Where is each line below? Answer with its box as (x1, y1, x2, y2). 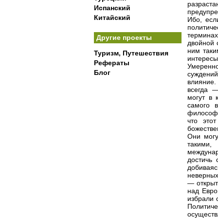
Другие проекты (96, 34, 152, 41)
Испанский (94, 4, 130, 12)
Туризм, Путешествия (94, 49, 168, 57)
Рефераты (94, 59, 129, 67)
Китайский (94, 14, 130, 21)
